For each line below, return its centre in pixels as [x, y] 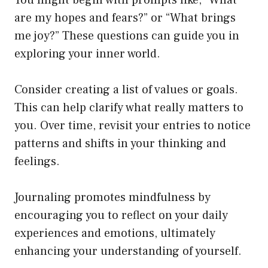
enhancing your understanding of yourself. [128, 251]
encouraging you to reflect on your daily [121, 215]
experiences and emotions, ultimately [115, 233]
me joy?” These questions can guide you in [127, 36]
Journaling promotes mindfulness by [112, 197]
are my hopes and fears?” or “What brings [125, 18]
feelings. [37, 161]
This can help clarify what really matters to [129, 107]
